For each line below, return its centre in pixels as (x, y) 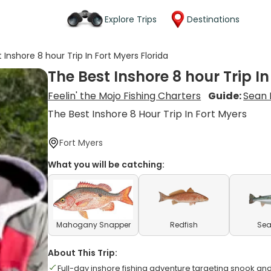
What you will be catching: (106, 165)
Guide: (226, 96)
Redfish (184, 225)
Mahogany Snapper (93, 225)
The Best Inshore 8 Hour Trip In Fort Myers (148, 114)
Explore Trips (131, 19)
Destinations (213, 19)
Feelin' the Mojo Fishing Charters (125, 96)
